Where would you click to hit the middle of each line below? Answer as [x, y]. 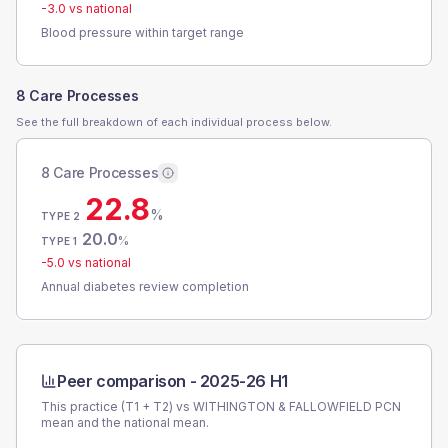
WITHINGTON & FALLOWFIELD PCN [297, 406]
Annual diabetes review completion [145, 286]
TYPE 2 [61, 216]
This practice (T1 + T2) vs [117, 406]
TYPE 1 [59, 241]
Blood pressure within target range [142, 32]
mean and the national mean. [125, 422]
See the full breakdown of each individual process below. [174, 122]
